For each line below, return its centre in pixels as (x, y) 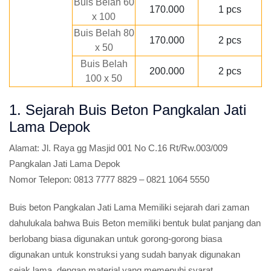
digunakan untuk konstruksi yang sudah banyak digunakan (125, 254)
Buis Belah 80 (104, 33)
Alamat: (24, 148)
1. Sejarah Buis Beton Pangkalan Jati (128, 110)
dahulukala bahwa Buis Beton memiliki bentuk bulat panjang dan (135, 223)
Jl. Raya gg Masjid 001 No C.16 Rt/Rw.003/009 (133, 148)
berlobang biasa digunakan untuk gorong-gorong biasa (116, 239)
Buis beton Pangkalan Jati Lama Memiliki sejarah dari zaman (129, 207)
